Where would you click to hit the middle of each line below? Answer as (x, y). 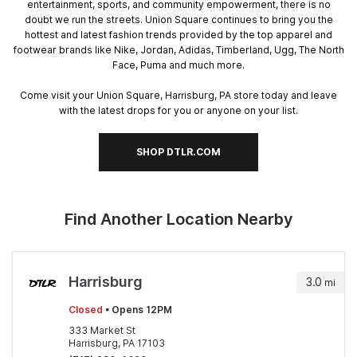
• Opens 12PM (137, 310)
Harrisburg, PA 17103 (117, 343)
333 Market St (102, 331)
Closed (86, 310)
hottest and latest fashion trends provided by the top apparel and (178, 34)
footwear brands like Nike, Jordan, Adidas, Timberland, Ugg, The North (178, 49)
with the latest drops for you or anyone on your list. (178, 110)
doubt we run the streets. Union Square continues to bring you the (178, 19)
